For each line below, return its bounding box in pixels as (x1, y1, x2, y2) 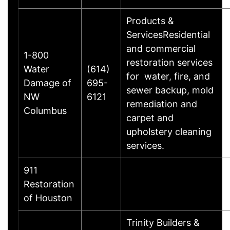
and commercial (126, 43, 196, 54)
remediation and (126, 98, 197, 109)
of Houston (24, 192, 72, 203)
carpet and (126, 112, 174, 123)
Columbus (24, 105, 67, 116)
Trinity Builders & (126, 217, 200, 228)
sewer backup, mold (126, 84, 214, 95)
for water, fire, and (126, 70, 210, 82)
